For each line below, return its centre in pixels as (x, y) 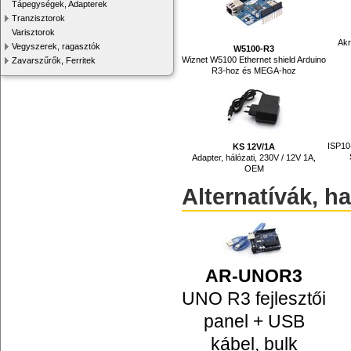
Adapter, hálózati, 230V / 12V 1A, (254, 157)
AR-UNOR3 (254, 275)
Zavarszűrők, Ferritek (54, 60)
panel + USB (254, 321)
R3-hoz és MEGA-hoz (254, 70)
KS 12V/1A (254, 146)
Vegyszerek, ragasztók (56, 46)
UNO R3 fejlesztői (254, 298)
